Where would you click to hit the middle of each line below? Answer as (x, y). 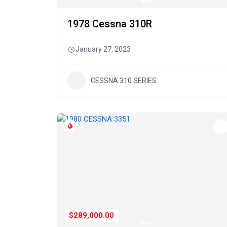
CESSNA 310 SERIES (124, 80)
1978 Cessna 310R (110, 24)
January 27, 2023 (103, 49)
